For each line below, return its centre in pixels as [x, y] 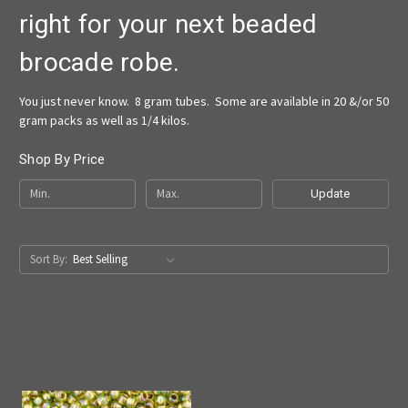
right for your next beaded [168, 24]
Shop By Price [62, 159]
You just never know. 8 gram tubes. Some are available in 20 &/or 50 [204, 101]
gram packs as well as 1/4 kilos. [104, 120]
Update [331, 193]
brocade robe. [100, 62]
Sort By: [48, 259]
